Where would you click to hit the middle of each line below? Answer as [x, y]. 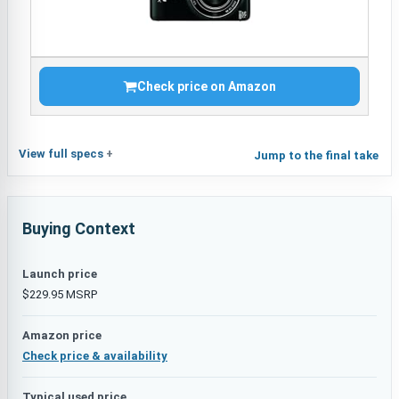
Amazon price [62, 335]
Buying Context [79, 228]
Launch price [60, 274]
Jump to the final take [316, 155]
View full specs [61, 154]
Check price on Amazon [207, 86]
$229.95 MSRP [60, 294]
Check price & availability [95, 356]
